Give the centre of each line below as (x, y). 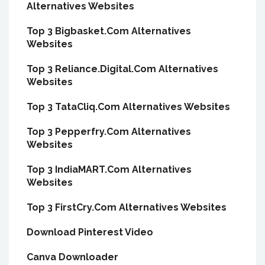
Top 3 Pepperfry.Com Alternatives (109, 132)
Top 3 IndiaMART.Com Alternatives (109, 169)
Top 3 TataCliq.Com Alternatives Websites (128, 107)
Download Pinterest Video (90, 232)
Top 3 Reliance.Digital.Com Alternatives (122, 69)
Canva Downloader (72, 257)
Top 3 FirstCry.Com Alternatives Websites (127, 207)
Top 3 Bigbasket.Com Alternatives (109, 31)
